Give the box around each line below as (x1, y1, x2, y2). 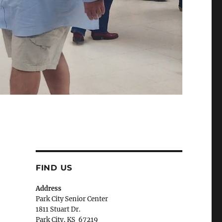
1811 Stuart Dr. (35, 205, 80, 214)
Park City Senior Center (35, 194, 108, 203)
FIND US (35, 163, 73, 172)
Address (35, 184, 61, 193)
